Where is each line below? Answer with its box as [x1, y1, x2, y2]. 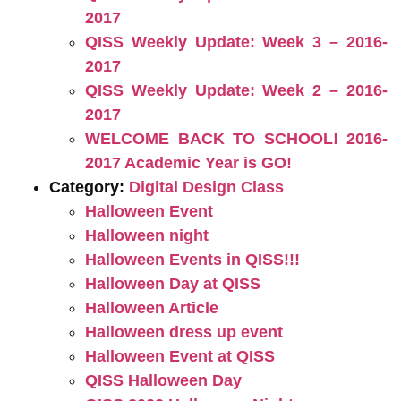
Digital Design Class [129, 178, 284, 196]
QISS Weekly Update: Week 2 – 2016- [85, 81, 388, 99]
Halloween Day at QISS [85, 275, 260, 293]
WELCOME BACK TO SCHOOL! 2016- [85, 130, 388, 148]
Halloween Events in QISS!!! [85, 251, 300, 269]
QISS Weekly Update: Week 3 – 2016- [85, 33, 388, 51]
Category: [49, 178, 129, 196]
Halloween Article [85, 299, 218, 317]
